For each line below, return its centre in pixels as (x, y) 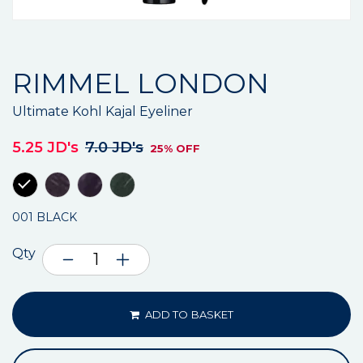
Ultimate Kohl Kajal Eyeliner (102, 112)
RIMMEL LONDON (141, 84)
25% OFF (175, 149)
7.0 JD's (114, 148)
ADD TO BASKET (188, 315)
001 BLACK (45, 218)
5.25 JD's (45, 148)
